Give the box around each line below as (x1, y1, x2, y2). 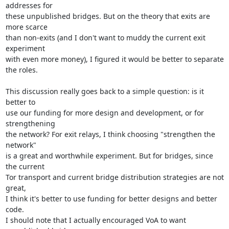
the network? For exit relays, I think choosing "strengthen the (5, 129, 215, 139)
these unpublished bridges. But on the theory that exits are (5, 11, 210, 21)
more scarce (5, 22, 48, 32)
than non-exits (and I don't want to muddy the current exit (5, 33, 205, 42)
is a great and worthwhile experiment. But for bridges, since (5, 151, 213, 161)
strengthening (5, 119, 55, 128)
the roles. (5, 65, 38, 75)
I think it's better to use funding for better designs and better (5, 194, 217, 203)
